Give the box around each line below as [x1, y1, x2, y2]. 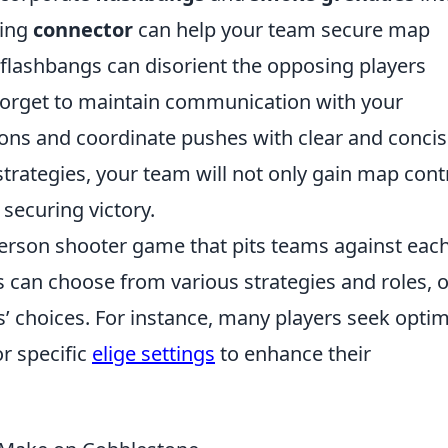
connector [33, 16, 133, 43]
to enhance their [215, 340, 371, 367]
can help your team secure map [133, 16, 430, 43]
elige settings [92, 340, 215, 367]
